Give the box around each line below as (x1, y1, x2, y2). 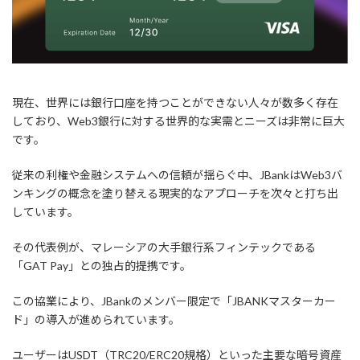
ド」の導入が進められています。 (12, 312, 180, 326)
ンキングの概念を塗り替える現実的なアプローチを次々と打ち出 (12, 186, 338, 200)
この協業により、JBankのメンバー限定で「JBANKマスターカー (12, 293, 336, 308)
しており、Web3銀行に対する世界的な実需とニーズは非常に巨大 (12, 113, 345, 128)
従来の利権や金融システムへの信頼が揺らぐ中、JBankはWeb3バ (12, 167, 342, 182)
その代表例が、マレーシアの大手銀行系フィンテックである (12, 239, 316, 254)
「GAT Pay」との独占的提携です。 (12, 258, 191, 272)
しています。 (12, 204, 79, 219)
